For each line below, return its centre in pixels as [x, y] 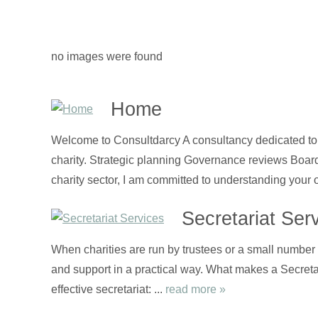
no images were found [107, 56]
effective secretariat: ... [108, 289]
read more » [196, 289]
